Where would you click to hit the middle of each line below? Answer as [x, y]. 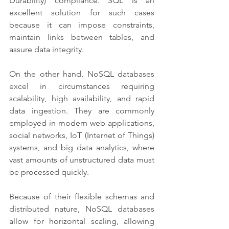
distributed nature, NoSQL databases [82, 209]
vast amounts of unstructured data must [82, 159]
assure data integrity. [47, 49]
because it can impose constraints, [82, 25]
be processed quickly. [50, 172]
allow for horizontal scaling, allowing [82, 221]
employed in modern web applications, [82, 123]
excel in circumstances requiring [82, 86]
